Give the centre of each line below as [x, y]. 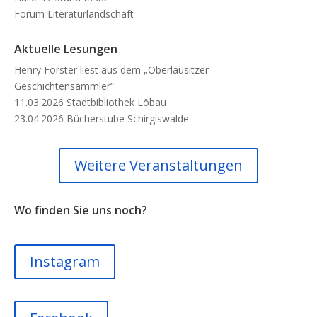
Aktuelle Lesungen [66, 49]
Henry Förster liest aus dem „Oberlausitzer [111, 70]
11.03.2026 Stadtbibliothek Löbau [90, 103]
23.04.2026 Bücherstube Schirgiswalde [102, 119]
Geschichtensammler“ [64, 86]
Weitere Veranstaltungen [158, 166]
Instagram [65, 262]
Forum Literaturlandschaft [74, 14]
